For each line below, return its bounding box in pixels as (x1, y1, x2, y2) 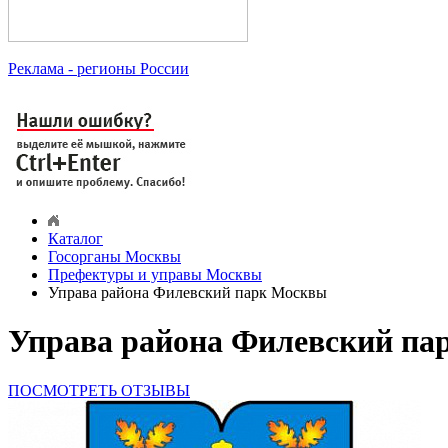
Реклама (8, 60, 64, 78)
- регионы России (64, 60, 189, 78)
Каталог (48, 230, 103, 248)
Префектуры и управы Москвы (48, 266, 262, 284)
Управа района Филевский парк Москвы (48, 284, 327, 302)
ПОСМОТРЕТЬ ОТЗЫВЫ (8, 381, 190, 399)
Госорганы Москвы (48, 248, 181, 266)
